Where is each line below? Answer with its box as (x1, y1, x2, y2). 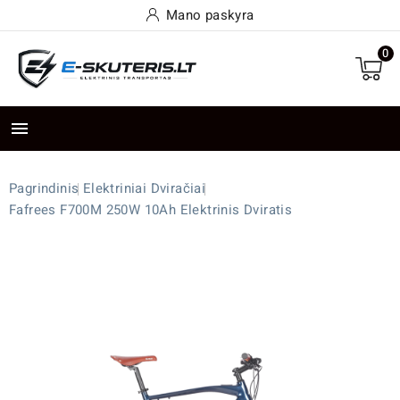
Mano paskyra (165, 5, 254, 25)
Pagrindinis (9, 179, 79, 199)
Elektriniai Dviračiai (82, 179, 206, 199)
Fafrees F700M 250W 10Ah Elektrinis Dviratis (9, 200, 293, 221)
